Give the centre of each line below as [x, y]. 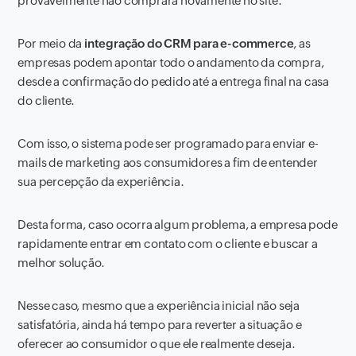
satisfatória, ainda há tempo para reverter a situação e [160, 325]
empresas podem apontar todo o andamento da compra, [171, 62]
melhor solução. [61, 263]
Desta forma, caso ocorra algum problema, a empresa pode [178, 224]
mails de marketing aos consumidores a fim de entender [168, 163]
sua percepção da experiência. [101, 182]
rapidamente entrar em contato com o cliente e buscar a [168, 244]
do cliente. [46, 101]
